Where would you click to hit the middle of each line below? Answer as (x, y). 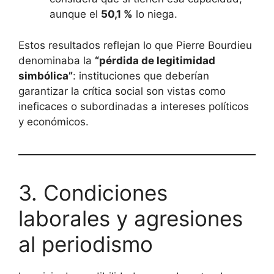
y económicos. (54, 121)
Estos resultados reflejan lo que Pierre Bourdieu (135, 45)
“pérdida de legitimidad (155, 60)
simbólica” (46, 76)
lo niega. (155, 14)
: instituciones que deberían (141, 76)
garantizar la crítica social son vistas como (122, 91)
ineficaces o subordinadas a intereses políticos (134, 106)
